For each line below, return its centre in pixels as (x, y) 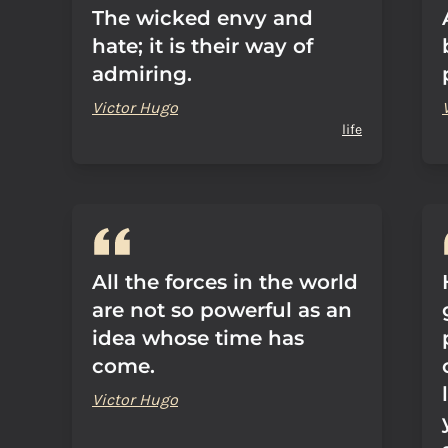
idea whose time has (198, 338)
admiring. (142, 74)
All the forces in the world (225, 282)
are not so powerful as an (222, 310)
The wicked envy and (202, 18)
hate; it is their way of (202, 46)
